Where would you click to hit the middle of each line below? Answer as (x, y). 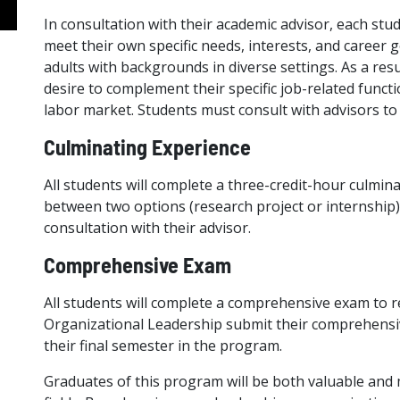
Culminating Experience (147, 147)
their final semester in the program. (164, 346)
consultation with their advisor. (147, 228)
